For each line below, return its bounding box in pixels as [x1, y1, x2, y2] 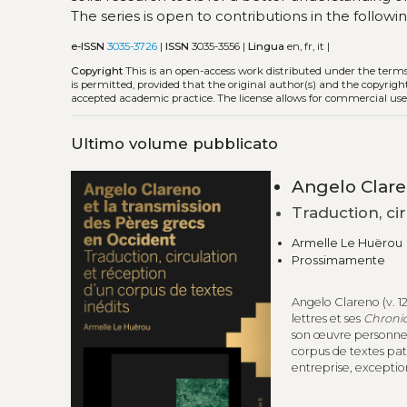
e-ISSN [71, 40, 105, 53]
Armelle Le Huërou [291, 235, 402, 250]
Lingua [248, 40, 288, 53]
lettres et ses [291, 311, 363, 325]
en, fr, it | [287, 40, 331, 53]
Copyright [71, 64, 124, 77]
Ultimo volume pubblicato [71, 134, 279, 153]
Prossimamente [291, 253, 385, 267]
